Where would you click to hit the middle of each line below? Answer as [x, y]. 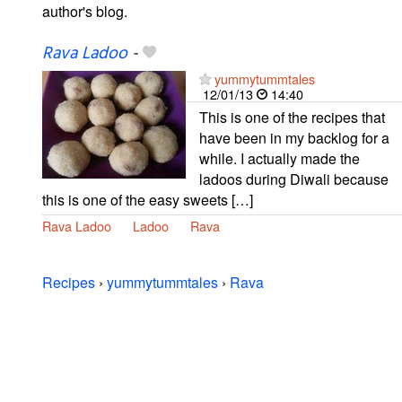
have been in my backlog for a [294, 137]
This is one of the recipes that [292, 117]
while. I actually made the [280, 158]
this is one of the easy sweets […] [148, 199]
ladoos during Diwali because [294, 179]
